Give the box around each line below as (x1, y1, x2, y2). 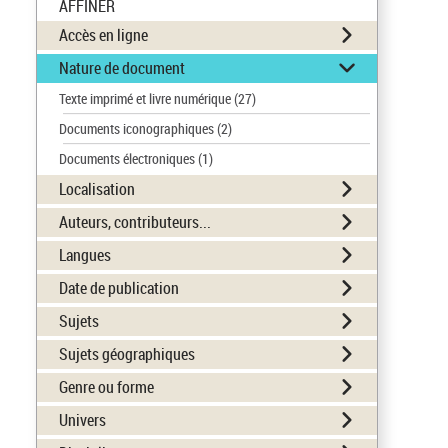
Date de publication (59, 277, 179, 299)
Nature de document (59, 57, 185, 79)
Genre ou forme (59, 376, 154, 398)
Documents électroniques (59, 149, 198, 168)
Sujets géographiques (59, 343, 195, 365)
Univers (59, 409, 106, 431)
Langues (59, 244, 111, 266)
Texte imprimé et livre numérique (59, 89, 234, 108)
